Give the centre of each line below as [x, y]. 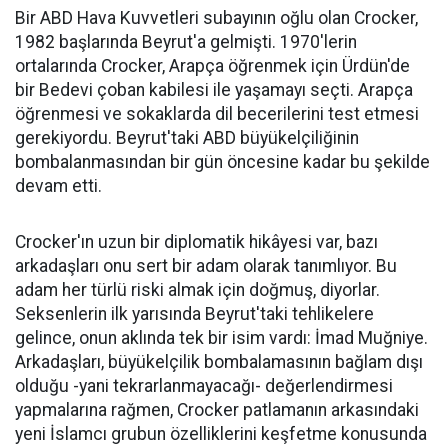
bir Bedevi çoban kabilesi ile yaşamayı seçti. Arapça [214, 89]
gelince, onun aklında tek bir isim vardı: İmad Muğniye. [221, 337]
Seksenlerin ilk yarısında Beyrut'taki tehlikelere [194, 313]
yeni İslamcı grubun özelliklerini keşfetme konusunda [221, 433]
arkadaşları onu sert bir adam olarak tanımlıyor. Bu [206, 265]
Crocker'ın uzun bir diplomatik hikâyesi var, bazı [196, 241]
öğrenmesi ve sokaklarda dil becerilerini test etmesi [217, 113]
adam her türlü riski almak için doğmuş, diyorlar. [197, 289]
